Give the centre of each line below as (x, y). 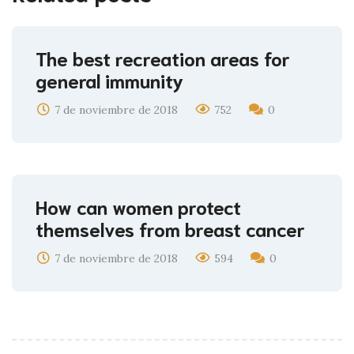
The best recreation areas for (163, 58)
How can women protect (138, 206)
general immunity (109, 80)
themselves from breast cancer (170, 228)
